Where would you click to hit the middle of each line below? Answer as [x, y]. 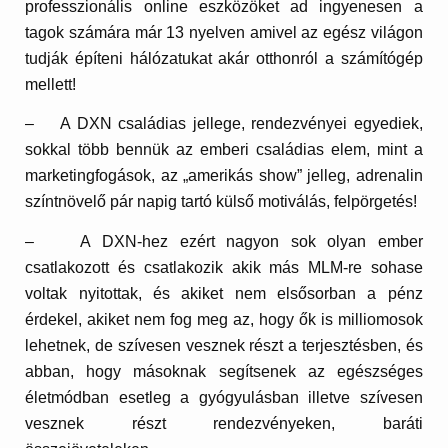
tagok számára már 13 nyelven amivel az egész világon [224, 32]
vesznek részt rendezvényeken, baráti [224, 423]
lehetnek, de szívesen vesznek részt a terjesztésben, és [224, 345]
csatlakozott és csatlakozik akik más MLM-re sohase [224, 267]
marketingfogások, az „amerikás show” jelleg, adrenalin [224, 176]
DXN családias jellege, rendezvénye [210, 124]
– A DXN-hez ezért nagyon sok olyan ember [224, 241]
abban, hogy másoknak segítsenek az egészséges [224, 371]
